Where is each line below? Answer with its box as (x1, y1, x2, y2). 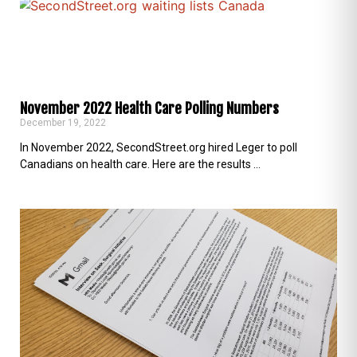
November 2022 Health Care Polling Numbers (20, 99, 279, 117)
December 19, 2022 (20, 116, 106, 128)
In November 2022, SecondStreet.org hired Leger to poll (20, 140, 297, 154)
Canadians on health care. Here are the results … (20, 157, 261, 171)
